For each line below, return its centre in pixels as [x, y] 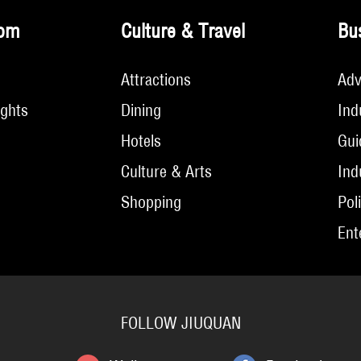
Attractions [156, 79]
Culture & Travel [183, 31]
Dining [141, 110]
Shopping [151, 202]
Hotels [141, 141]
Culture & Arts [166, 171]
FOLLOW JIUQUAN [180, 323]
